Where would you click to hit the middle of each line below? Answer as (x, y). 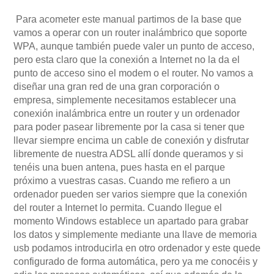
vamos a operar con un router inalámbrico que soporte (130, 32)
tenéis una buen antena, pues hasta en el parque (119, 167)
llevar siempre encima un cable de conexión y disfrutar (131, 140)
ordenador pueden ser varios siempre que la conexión (130, 194)
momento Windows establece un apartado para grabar (131, 221)
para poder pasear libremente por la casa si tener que (129, 127)
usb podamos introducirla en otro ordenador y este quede (137, 248)
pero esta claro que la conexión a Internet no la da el (127, 59)
